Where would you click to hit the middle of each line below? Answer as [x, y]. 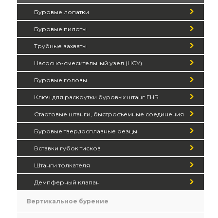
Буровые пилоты [60, 29]
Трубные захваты [60, 46]
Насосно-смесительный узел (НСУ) [88, 63]
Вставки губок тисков [67, 148]
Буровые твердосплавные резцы [86, 131]
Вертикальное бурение [68, 201]
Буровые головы [61, 80]
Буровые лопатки [62, 12]
